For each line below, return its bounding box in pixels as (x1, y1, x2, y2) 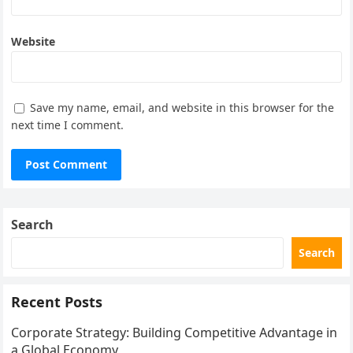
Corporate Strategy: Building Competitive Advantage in (11, 324, 338, 342)
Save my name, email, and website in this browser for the (30, 100, 335, 116)
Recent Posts (11, 292, 103, 312)
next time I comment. (11, 117, 124, 133)
